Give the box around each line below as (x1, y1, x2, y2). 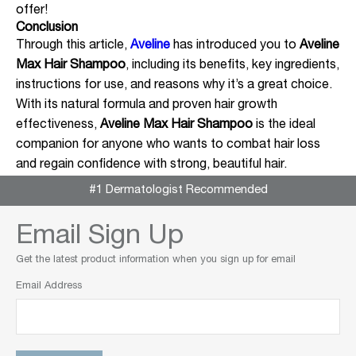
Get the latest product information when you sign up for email (16, 255, 296, 265)
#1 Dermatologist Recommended (88, 184, 268, 196)
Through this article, (16, 40, 130, 52)
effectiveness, (16, 119, 100, 132)
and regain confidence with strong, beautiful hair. (16, 159, 287, 172)
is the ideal (253, 119, 315, 132)
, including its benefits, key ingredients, (126, 60, 339, 72)
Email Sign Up (16, 224, 184, 251)
